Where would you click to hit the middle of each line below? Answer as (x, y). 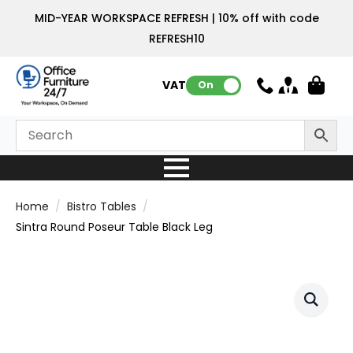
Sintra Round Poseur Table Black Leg (114, 227)
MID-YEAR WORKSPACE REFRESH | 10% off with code (176, 18)
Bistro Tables (102, 206)
